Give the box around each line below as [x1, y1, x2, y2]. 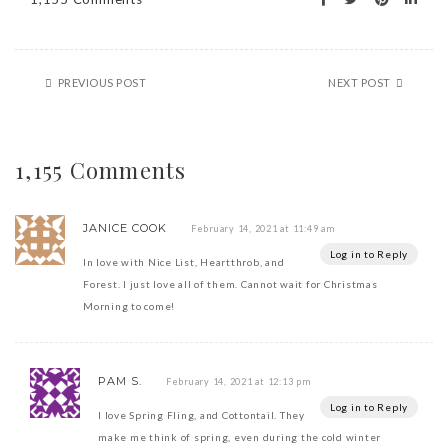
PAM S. [98, 374, 142, 389]
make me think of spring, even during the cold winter [98, 431, 381, 444]
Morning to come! [83, 300, 175, 313]
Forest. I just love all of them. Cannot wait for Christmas [83, 278, 378, 291]
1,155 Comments [15, 155, 187, 186]
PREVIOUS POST [57, 76, 146, 90]
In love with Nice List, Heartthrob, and [83, 256, 285, 269]
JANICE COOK [83, 221, 167, 236]
